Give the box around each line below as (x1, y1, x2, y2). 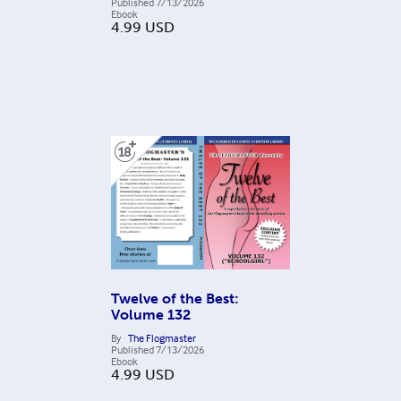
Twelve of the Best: (111, 290, 239, 308)
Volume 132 (111, 306, 191, 324)
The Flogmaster (128, 331, 196, 346)
